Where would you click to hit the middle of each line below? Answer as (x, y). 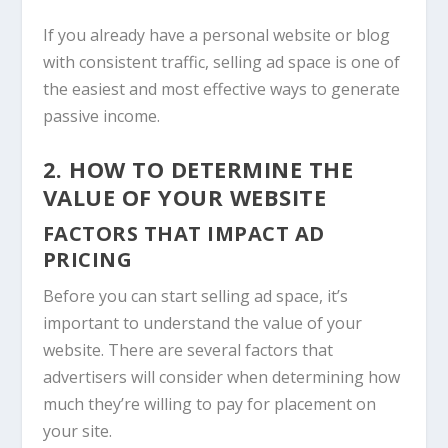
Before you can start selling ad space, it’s (195, 296)
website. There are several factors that (187, 350)
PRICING (87, 260)
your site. (77, 431)
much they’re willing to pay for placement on (209, 404)
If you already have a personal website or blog (216, 34)
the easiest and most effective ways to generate (221, 88)
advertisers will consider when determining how (221, 377)
